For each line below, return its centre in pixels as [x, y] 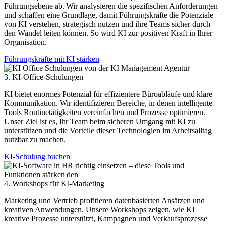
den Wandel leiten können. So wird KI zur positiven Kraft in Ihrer [108, 33]
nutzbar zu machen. [35, 139]
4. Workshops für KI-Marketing [54, 183]
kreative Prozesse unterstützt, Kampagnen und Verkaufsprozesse [106, 218]
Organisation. [25, 42]
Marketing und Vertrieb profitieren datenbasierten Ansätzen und [104, 200]
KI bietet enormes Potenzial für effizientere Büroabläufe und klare [108, 94]
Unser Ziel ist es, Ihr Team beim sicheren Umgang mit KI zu [100, 121]
